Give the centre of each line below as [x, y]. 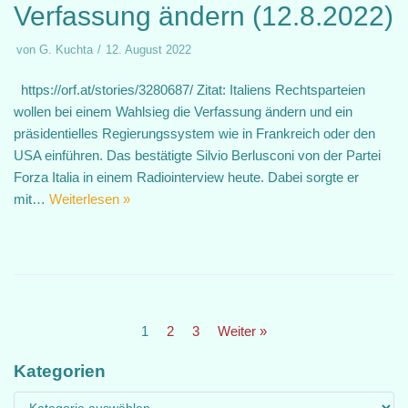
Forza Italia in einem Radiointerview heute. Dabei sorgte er [186, 177]
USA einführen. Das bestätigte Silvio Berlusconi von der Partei [197, 155]
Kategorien [60, 371]
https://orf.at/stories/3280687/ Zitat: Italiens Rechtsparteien [189, 90]
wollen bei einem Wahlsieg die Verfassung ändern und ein [183, 112]
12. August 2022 [148, 50]
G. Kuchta [66, 50]
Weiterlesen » [90, 199]
